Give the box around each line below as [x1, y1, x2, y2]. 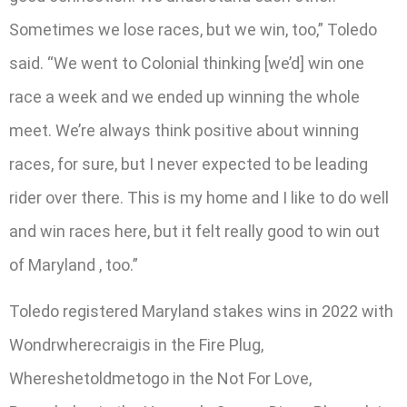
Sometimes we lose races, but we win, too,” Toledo [9, 19, 377, 39]
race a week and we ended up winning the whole [9, 86, 360, 106]
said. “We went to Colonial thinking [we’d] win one [9, 53, 364, 73]
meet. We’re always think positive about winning [9, 120, 359, 140]
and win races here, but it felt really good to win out [9, 221, 380, 241]
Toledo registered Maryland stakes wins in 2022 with [9, 301, 393, 321]
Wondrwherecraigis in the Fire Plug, [9, 334, 263, 354]
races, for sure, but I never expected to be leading [9, 154, 368, 174]
